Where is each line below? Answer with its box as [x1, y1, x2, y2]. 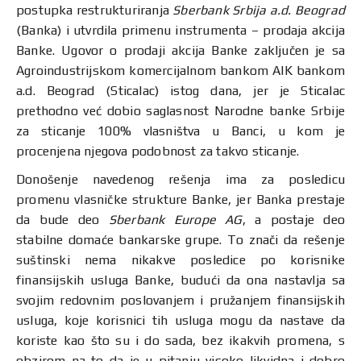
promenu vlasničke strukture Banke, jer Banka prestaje [16, 192, 345, 207]
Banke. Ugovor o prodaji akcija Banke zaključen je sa [16, 43, 345, 58]
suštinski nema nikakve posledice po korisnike [16, 252, 345, 268]
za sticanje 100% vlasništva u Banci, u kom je [16, 123, 345, 139]
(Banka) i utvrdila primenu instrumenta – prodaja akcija [16, 23, 345, 38]
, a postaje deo [242, 212, 346, 227]
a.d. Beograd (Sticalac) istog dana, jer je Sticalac [16, 83, 345, 98]
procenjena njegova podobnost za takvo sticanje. [16, 143, 300, 159]
